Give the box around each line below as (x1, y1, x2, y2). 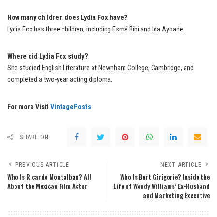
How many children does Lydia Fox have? (7, 13, 128, 22)
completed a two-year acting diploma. (7, 75, 112, 84)
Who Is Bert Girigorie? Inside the (120, 172, 210, 182)
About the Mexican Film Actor (7, 181, 88, 191)
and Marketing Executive (143, 190, 210, 200)
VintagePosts (50, 102, 91, 111)
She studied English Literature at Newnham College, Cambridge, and (7, 63, 194, 72)
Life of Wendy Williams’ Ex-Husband (113, 181, 210, 191)
